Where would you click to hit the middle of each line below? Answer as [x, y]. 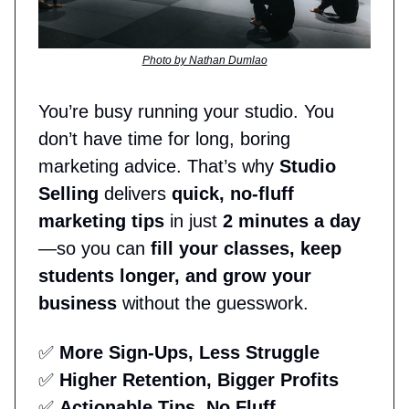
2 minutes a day [292, 220]
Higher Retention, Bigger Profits [199, 379]
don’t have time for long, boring [164, 138]
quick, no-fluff [233, 193]
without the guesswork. [213, 303]
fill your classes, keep [246, 248]
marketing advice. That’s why [159, 166]
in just [194, 220]
